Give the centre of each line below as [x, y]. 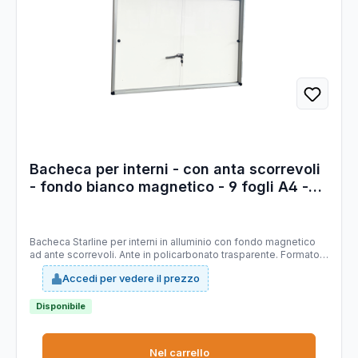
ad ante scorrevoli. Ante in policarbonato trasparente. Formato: [37, 254]
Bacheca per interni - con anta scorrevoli [175, 169]
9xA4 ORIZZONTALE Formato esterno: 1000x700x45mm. [163, 267]
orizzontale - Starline [103, 204]
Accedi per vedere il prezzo [131, 278]
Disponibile [61, 306]
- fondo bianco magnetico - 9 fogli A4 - [169, 186]
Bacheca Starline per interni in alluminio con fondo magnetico [122, 241]
